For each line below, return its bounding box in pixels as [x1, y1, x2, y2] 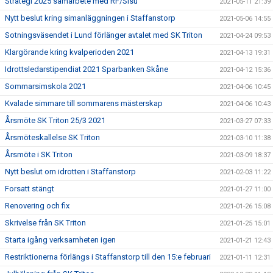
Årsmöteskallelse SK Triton [5, 133, 100, 142]
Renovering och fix [5, 201, 69, 210]
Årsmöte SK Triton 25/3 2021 [5, 116, 105, 125]
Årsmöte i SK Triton [5, 150, 73, 159]
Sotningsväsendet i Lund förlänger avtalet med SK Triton [5, 30, 202, 40]
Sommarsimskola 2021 [5, 82, 86, 91]
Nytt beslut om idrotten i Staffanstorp [5, 167, 136, 176]
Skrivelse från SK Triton [5, 218, 86, 227]
